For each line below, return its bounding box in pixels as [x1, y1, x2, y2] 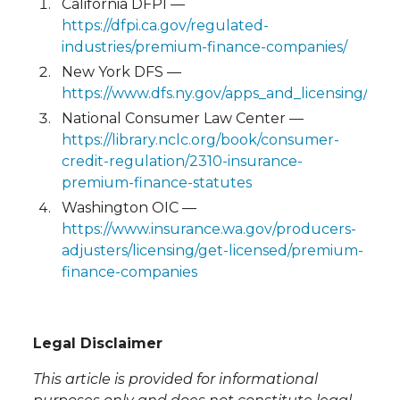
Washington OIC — [61, 199, 196, 217]
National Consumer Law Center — [61, 110, 304, 128]
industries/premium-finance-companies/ [61, 38, 347, 56]
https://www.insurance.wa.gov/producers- [61, 221, 356, 238]
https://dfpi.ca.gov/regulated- [61, 17, 269, 35]
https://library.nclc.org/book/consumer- [61, 131, 339, 149]
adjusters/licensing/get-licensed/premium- [61, 242, 363, 260]
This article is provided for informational [32, 371, 318, 388]
